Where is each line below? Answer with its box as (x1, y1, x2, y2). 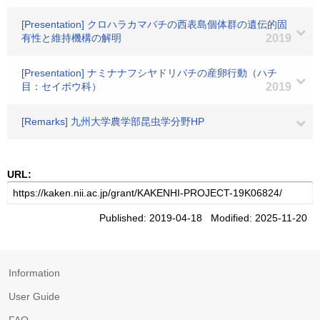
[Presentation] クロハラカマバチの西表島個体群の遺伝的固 (21, 19, 287, 30)
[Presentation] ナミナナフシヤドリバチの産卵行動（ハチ (21, 67, 277, 79)
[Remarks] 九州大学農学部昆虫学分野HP (21, 116, 204, 127)
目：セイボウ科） (21, 81, 101, 92)
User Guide (9, 291, 60, 302)
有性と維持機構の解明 (21, 32, 121, 44)
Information (9, 267, 60, 279)
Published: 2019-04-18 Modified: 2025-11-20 (99, 212, 313, 224)
